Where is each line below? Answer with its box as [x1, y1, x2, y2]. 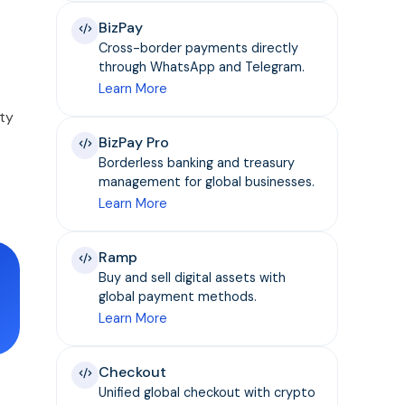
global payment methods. [99, 288, 258, 306]
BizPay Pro [99, 133, 170, 153]
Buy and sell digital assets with [99, 269, 287, 287]
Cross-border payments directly [99, 40, 299, 57]
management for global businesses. [99, 174, 316, 191]
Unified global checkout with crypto [99, 384, 316, 401]
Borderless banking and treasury [99, 155, 296, 172]
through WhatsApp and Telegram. [99, 59, 306, 76]
